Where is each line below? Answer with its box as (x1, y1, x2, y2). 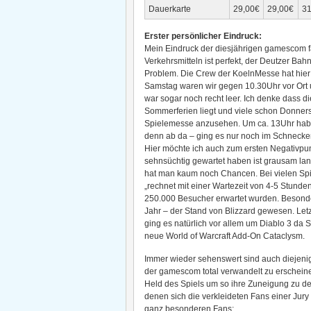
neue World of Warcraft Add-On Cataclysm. (144, 231, 305, 241)
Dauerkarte (149, 4, 191, 14)
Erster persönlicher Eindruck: (144, 31, 262, 41)
